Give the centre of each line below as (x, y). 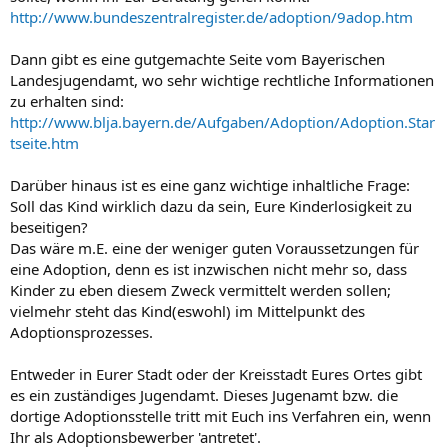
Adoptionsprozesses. (81, 331)
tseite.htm (44, 142)
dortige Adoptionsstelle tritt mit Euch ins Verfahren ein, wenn (220, 415)
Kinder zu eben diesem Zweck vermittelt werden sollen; (200, 289)
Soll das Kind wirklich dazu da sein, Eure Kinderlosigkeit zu (211, 205)
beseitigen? (49, 226)
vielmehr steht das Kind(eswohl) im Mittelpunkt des (187, 310)
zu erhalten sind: (67, 100)
